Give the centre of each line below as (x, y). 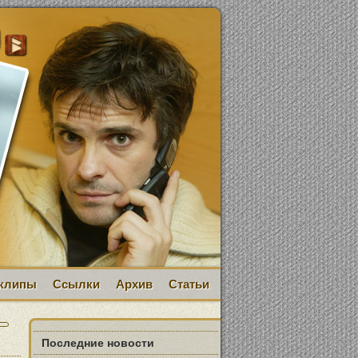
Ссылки (76, 284)
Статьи (189, 284)
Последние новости (98, 343)
